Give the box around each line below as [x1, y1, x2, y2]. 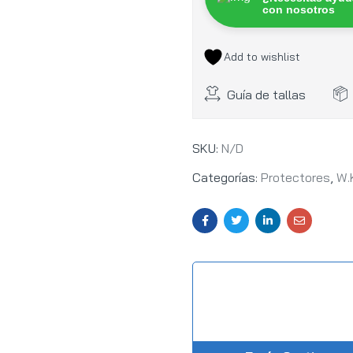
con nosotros [262, 3, 335, 16]
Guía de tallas [227, 87, 306, 102]
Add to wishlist [224, 50, 300, 64]
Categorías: [192, 169, 261, 185]
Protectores [261, 169, 330, 185]
